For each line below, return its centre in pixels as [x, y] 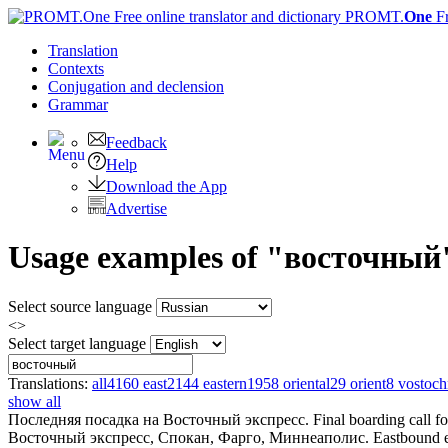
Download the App [166, 186]
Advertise [136, 208]
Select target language [77, 343]
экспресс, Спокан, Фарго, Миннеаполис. [227, 437]
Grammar [78, 104]
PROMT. [372, 16]
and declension [177, 86]
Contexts [76, 68]
